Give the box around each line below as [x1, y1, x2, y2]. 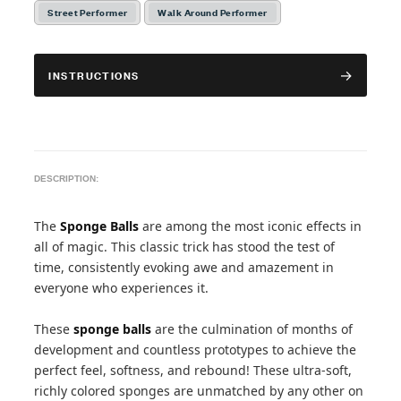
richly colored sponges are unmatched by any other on [34, 382, 364, 399]
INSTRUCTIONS [48, 66, 140, 83]
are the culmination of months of [155, 320, 354, 337]
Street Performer [47, 4, 128, 20]
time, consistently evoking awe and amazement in [34, 259, 335, 276]
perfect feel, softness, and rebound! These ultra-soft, [34, 362, 353, 379]
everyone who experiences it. [34, 279, 209, 296]
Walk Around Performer [158, 4, 268, 20]
